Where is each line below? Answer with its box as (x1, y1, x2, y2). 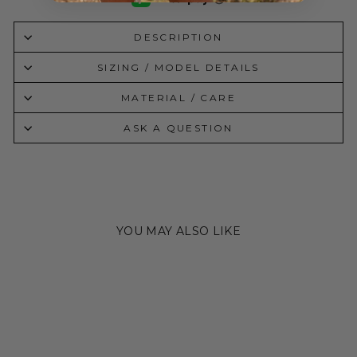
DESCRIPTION (134, 31, 223, 44)
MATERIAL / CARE (121, 92, 236, 104)
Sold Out (19, 264, 53, 273)
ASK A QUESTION (124, 122, 233, 135)
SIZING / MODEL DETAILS (97, 61, 260, 74)
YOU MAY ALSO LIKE (116, 224, 241, 239)
